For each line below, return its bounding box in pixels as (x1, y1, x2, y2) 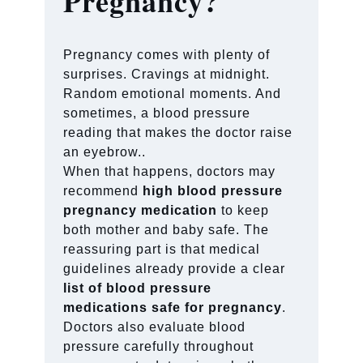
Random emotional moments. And (63, 86, 282, 100)
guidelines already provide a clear (63, 261, 286, 275)
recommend (63, 183, 143, 198)
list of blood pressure (63, 280, 212, 295)
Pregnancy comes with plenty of (63, 47, 271, 62)
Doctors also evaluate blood (63, 319, 246, 334)
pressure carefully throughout (63, 339, 254, 353)
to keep (221, 203, 270, 217)
